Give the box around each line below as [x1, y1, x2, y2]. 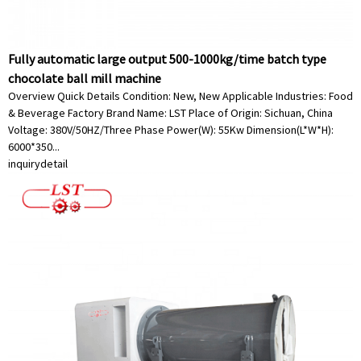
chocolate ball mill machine [8, 70, 161, 86]
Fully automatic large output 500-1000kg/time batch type [8, 51, 326, 67]
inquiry [8, 156, 40, 171]
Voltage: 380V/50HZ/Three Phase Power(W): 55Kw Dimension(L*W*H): [8, 122, 334, 137]
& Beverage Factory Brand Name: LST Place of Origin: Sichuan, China [8, 106, 333, 120]
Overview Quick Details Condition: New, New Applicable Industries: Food [8, 89, 353, 103]
